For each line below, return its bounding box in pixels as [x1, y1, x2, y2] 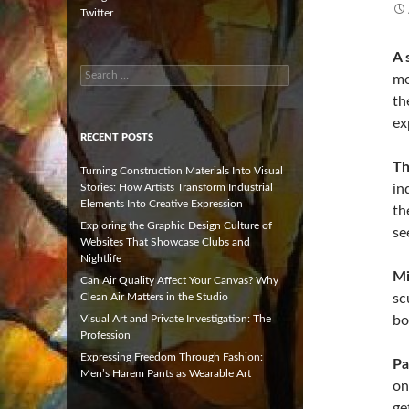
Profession [80, 329, 131, 341]
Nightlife [80, 252, 121, 264]
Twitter [80, 6, 113, 18]
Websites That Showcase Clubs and [80, 236, 250, 247]
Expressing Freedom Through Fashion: [80, 351, 263, 362]
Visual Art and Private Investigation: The [80, 312, 271, 324]
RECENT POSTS [80, 131, 153, 142]
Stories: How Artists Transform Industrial [80, 181, 273, 193]
